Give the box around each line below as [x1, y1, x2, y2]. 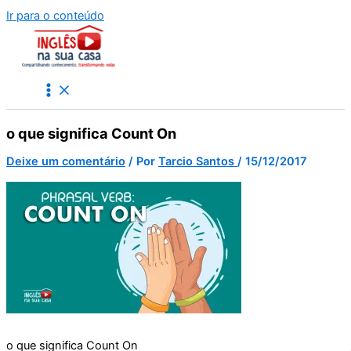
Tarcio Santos [158, 154, 237, 169]
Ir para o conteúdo [6, 9, 104, 23]
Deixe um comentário [6, 154, 125, 169]
